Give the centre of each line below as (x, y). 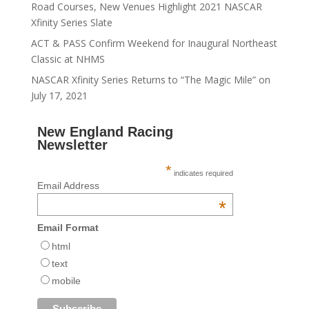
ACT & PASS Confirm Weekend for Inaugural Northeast (154, 43)
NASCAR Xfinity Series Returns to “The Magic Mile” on (150, 80)
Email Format (68, 228)
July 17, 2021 (59, 96)
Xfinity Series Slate (71, 23)
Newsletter (72, 145)
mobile (66, 281)
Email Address (68, 186)
